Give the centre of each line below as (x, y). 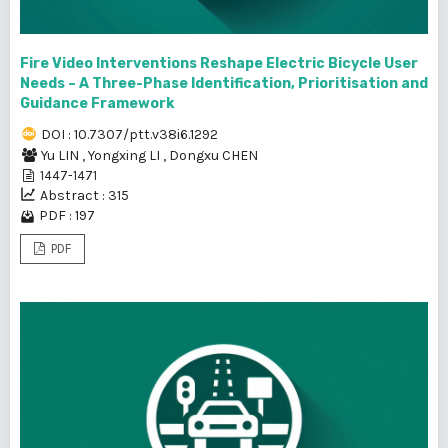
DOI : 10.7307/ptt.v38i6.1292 (129, 135)
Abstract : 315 (84, 196)
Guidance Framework (97, 104)
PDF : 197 (67, 216)
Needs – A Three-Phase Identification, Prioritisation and (224, 84)
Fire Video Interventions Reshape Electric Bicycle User (219, 64)
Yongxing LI (125, 156)
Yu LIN (61, 156)
